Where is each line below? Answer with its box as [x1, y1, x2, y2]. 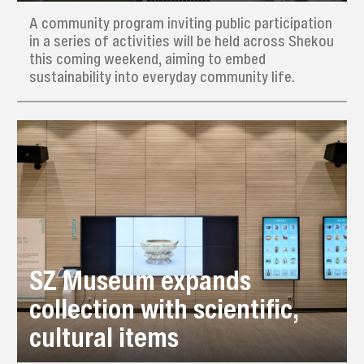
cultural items [29, 316, 180, 357]
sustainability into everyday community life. [28, 66, 295, 88]
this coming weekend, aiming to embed [28, 48, 266, 70]
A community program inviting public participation [28, 12, 332, 34]
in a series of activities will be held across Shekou [28, 30, 334, 52]
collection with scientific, [29, 288, 300, 328]
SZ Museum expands [29, 259, 252, 300]
